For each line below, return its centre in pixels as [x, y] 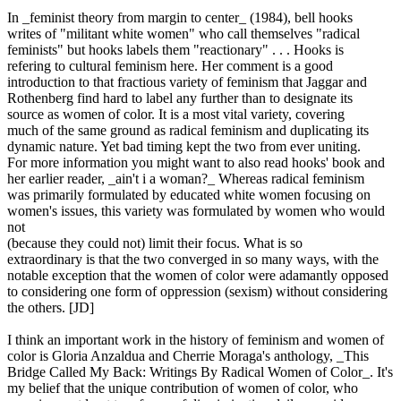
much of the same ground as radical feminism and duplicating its [188, 130]
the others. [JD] [51, 307]
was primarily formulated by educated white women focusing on [189, 194]
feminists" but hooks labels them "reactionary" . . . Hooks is [175, 49]
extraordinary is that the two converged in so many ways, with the [193, 259]
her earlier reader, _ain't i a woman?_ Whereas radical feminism [186, 178]
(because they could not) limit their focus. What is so [155, 243]
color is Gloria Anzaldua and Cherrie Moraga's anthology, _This [188, 355]
